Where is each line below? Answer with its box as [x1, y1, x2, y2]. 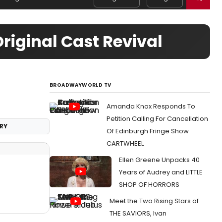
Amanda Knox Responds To [107, 102, 195, 111]
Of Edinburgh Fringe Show [107, 126, 189, 136]
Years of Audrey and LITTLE [119, 167, 203, 177]
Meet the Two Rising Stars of [110, 196, 199, 206]
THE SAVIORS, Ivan [110, 209, 166, 218]
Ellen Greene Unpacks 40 [119, 155, 200, 165]
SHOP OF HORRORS [119, 180, 179, 189]
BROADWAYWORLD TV [50, 81, 111, 89]
